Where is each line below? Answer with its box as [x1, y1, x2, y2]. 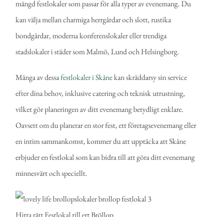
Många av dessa [15, 72, 61, 83]
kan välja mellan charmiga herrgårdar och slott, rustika [15, 15, 171, 25]
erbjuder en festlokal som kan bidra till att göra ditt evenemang [15, 152, 195, 163]
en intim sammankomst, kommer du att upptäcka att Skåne [15, 136, 186, 147]
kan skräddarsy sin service [112, 72, 187, 83]
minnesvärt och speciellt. [15, 168, 88, 179]
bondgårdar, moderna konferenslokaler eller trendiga [15, 31, 167, 41]
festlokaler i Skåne [61, 72, 113, 83]
